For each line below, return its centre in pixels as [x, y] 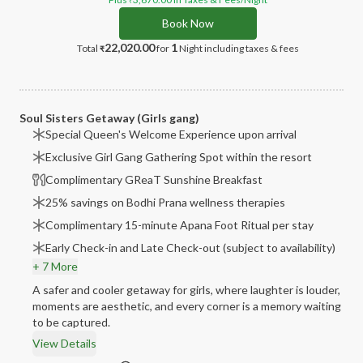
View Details [64, 343]
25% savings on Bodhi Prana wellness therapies [165, 202]
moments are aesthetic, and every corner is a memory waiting [187, 306]
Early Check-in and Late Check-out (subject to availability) [190, 248]
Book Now [188, 23]
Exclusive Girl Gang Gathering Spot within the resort [179, 157]
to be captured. [71, 322]
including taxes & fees [252, 48]
